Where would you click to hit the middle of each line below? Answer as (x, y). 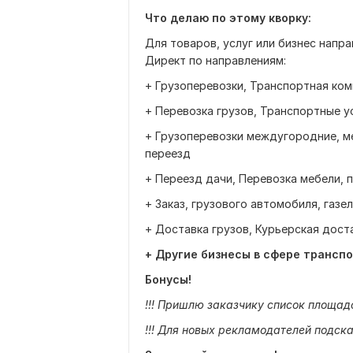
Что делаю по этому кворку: (228, 18)
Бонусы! (168, 279)
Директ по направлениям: (216, 60)
